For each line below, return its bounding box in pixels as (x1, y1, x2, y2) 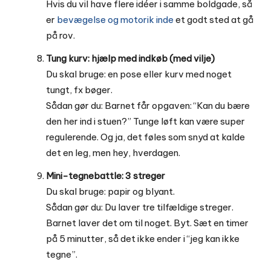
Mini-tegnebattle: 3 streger (46, 170, 165, 182)
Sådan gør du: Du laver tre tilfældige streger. (46, 201, 233, 214)
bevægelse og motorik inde (57, 14, 174, 26)
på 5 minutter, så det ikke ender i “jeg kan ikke (46, 233, 240, 245)
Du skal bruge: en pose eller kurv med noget (46, 68, 232, 80)
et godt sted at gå (174, 14, 253, 26)
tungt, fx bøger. (46, 84, 113, 96)
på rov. (46, 30, 75, 42)
